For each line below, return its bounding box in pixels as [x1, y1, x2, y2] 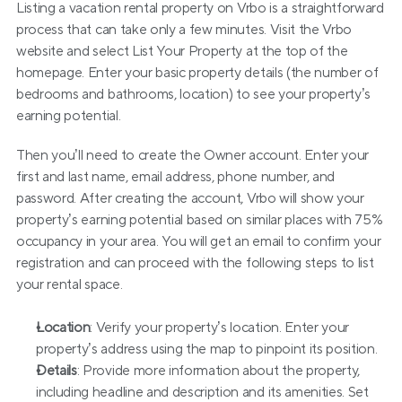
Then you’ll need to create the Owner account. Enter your [16, 146, 370, 164]
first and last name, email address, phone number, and [16, 168, 336, 186]
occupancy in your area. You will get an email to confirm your [16, 232, 381, 250]
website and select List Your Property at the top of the [16, 42, 348, 60]
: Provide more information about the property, [76, 362, 361, 380]
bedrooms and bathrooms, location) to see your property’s [16, 85, 371, 103]
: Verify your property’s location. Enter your [90, 319, 350, 336]
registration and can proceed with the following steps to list [16, 254, 374, 272]
